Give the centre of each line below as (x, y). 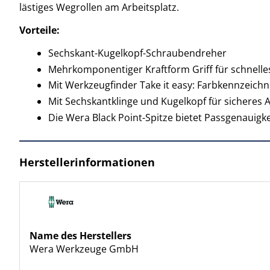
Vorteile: (39, 30)
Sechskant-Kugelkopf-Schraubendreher (137, 53)
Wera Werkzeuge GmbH (84, 249)
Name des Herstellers (80, 236)
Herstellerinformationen (87, 162)
